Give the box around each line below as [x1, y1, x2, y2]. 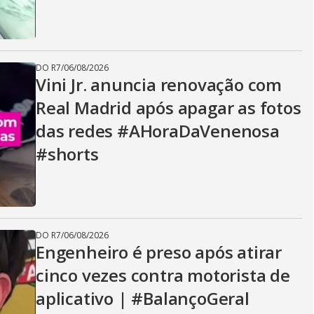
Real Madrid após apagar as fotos [36, 96, 301, 119]
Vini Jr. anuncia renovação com [36, 73, 282, 96]
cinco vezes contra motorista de [36, 264, 290, 287]
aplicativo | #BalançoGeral [36, 287, 250, 310]
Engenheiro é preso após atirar [36, 240, 282, 264]
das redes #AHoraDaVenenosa [36, 119, 280, 142]
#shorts [36, 142, 99, 165]
